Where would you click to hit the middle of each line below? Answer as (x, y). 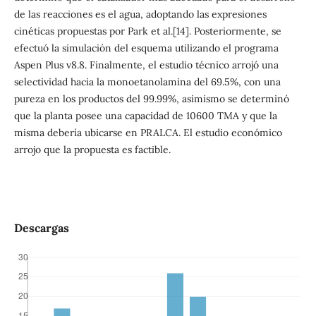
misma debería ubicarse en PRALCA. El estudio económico (148, 132)
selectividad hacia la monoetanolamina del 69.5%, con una (147, 81)
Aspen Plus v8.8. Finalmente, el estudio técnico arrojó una (146, 65)
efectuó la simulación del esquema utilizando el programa (146, 48)
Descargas (41, 228)
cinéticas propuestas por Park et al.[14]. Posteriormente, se (147, 31)
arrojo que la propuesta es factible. (92, 149)
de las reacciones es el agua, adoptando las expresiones (140, 14)
